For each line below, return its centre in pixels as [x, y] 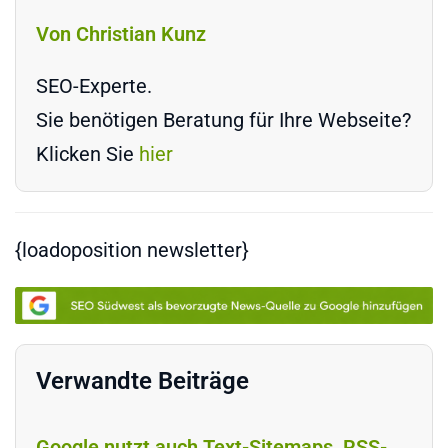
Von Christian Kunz [121, 33]
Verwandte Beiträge [142, 381]
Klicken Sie [87, 153]
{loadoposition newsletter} [132, 249]
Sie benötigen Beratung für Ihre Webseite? [223, 119]
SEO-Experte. [94, 85]
